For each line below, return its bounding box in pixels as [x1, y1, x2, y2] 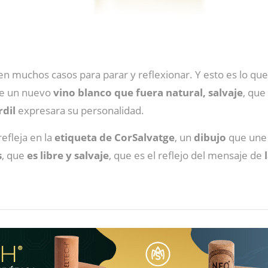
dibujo [194, 130, 226, 144]
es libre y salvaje [27, 148, 109, 162]
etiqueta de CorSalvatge [54, 130, 175, 144]
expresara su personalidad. [16, 103, 144, 117]
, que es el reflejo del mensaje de [109, 148, 264, 162]
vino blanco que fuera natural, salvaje [53, 86, 243, 99]
